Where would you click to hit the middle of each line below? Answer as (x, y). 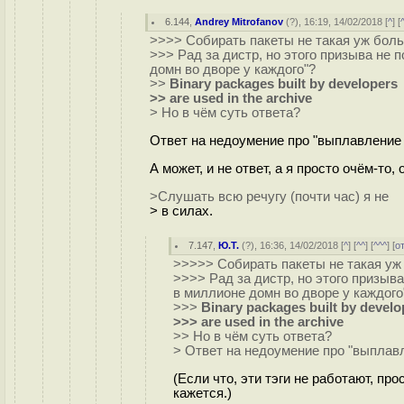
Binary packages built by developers (284, 84)
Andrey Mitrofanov (239, 22)
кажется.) (202, 393)
